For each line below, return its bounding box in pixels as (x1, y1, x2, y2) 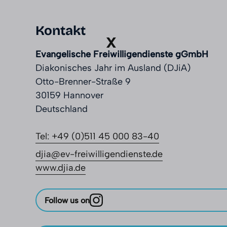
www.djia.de (35, 162, 86, 174)
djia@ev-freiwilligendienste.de (35, 148, 163, 160)
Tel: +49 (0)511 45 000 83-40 (35, 131, 159, 142)
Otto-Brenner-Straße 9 (35, 76, 131, 88)
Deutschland (35, 103, 88, 115)
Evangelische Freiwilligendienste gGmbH (35, 49, 208, 60)
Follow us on (45, 195, 90, 205)
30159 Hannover (35, 90, 103, 101)
